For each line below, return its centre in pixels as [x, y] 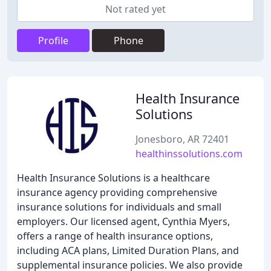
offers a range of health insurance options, [115, 236]
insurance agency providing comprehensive [117, 192]
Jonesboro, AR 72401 [182, 139]
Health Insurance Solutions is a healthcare [113, 178]
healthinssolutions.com [189, 154]
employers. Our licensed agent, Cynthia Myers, [123, 221]
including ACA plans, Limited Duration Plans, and [128, 250]
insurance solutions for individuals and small [119, 207]
